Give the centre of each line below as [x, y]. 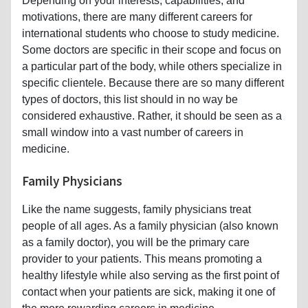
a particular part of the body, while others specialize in [152, 66]
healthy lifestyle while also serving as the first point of [151, 275]
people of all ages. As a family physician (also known [150, 225]
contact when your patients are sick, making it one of [148, 291]
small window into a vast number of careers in [133, 132]
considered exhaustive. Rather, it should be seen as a [152, 115]
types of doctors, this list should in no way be [130, 99]
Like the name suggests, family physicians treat [136, 209]
